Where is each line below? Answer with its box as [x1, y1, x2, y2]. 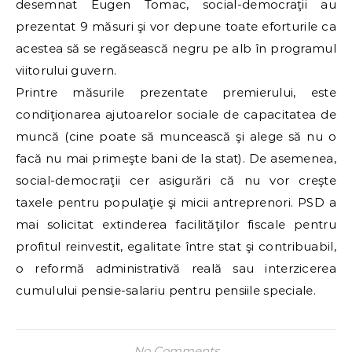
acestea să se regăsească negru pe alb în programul [16, 41, 336, 57]
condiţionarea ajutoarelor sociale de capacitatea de [16, 107, 336, 123]
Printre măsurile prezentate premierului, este [16, 85, 336, 101]
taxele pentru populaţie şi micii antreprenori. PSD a [16, 195, 336, 211]
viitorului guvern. [16, 63, 117, 79]
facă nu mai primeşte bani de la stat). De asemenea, [16, 151, 336, 167]
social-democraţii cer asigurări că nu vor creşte [16, 173, 336, 189]
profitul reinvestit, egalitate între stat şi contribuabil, [16, 239, 336, 255]
